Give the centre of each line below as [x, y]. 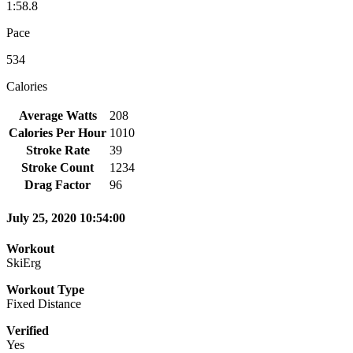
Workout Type [45, 290]
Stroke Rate [58, 150]
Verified [28, 331]
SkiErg [24, 263]
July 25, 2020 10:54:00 [66, 218]
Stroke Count [58, 167]
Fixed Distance [44, 304]
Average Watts [58, 115]
